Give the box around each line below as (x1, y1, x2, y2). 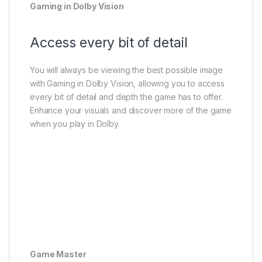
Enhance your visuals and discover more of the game (30, 105, 232, 116)
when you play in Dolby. (30, 119, 120, 129)
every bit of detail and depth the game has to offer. (30, 92, 223, 102)
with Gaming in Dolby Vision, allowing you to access (30, 78, 225, 89)
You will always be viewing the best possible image (30, 65, 223, 75)
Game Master (30, 249, 87, 260)
